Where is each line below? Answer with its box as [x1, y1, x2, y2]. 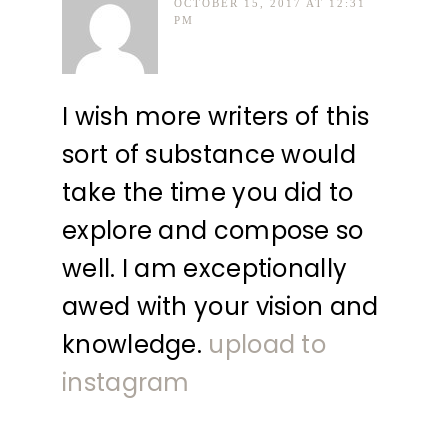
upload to [208, 327, 327, 361]
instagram [62, 365, 190, 399]
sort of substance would [62, 137, 356, 171]
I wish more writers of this [62, 99, 370, 133]
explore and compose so [62, 213, 364, 247]
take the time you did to [62, 175, 354, 209]
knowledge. [62, 327, 209, 361]
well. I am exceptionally [62, 251, 348, 285]
